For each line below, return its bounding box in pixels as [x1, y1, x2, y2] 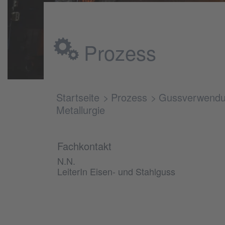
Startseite [56, 89, 99, 104]
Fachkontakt [57, 138, 111, 153]
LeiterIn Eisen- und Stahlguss [57, 164, 175, 178]
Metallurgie [56, 102, 105, 117]
